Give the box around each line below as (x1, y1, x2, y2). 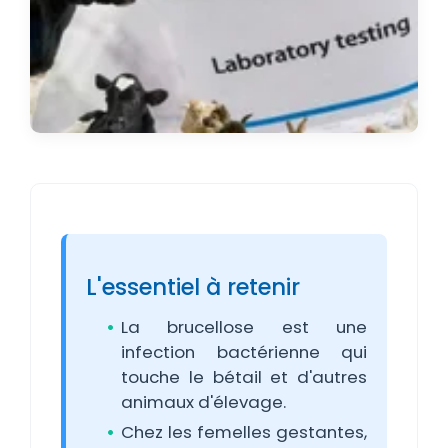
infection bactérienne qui (121, 340, 367, 364)
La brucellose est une (121, 315, 367, 339)
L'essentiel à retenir (86, 271, 300, 303)
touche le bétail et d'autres (121, 365, 367, 389)
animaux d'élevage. (121, 390, 286, 414)
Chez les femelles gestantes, (121, 420, 367, 444)
